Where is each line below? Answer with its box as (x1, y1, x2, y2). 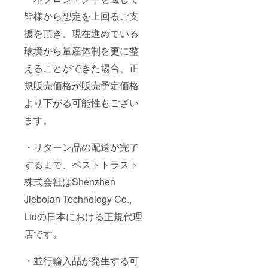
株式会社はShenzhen (24, 175, 115, 189)
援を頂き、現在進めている (24, 26, 139, 41)
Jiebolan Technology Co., (24, 192, 132, 206)
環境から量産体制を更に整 (24, 44, 139, 58)
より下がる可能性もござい (24, 96, 139, 110)
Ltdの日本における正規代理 (24, 209, 142, 224)
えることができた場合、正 (24, 61, 139, 75)
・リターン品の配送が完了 (24, 140, 139, 154)
